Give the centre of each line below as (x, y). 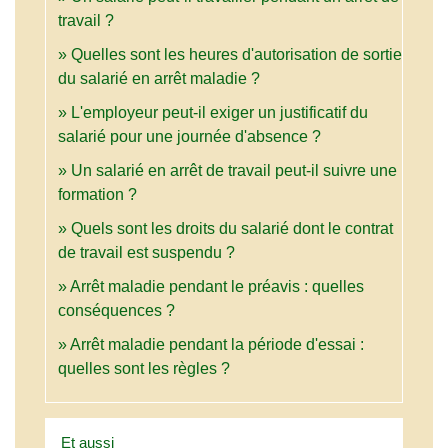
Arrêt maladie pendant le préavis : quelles (217, 287)
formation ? (97, 195)
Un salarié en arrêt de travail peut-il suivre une (234, 171)
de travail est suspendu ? (146, 253)
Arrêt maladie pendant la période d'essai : (217, 345)
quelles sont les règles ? (144, 369)
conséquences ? (116, 311)
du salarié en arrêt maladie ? (159, 79)
